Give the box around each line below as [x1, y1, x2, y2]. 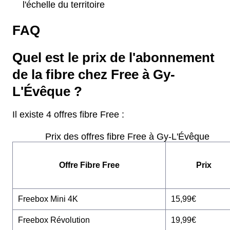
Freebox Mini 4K [18, 195, 78, 204]
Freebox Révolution [18, 216, 90, 225]
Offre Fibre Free [59, 161, 120, 170]
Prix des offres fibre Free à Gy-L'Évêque [45, 131, 209, 142]
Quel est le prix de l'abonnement [12, 50, 215, 65]
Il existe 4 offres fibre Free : [12, 109, 124, 120]
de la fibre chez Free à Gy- [12, 67, 175, 82]
